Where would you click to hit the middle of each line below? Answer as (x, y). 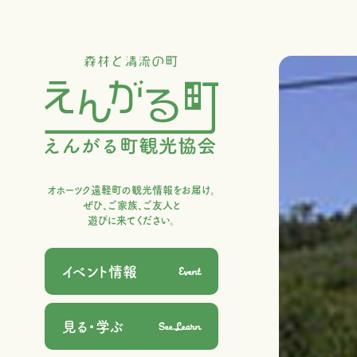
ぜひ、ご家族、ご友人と (131, 206)
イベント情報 (100, 271)
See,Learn (180, 326)
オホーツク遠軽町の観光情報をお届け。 (131, 190)
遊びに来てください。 (131, 221)
